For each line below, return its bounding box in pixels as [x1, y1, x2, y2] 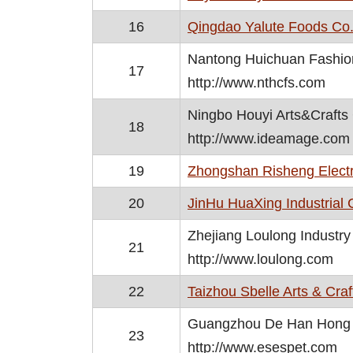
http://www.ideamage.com [188, 131, 350, 147]
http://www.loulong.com [188, 251, 333, 267]
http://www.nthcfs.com [188, 75, 325, 91]
